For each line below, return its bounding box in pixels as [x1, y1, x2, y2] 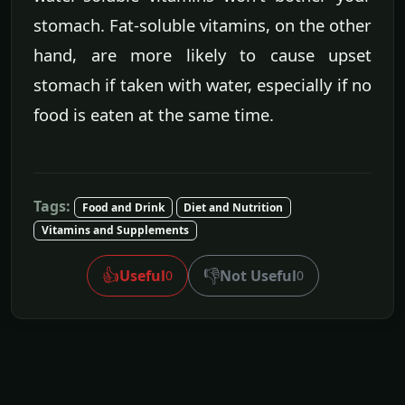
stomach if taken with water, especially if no [33, 72, 372, 96]
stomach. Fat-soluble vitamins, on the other [33, 13, 372, 36]
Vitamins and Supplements [41, 221, 189, 238]
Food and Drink [81, 199, 165, 215]
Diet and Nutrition [184, 199, 284, 215]
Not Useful [219, 265, 297, 286]
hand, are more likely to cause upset [33, 42, 372, 66]
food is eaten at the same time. [33, 102, 274, 126]
